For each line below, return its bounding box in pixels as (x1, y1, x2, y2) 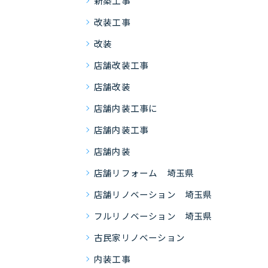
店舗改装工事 (94, 59, 149, 71)
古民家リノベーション (94, 231, 185, 243)
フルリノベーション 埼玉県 (94, 209, 212, 222)
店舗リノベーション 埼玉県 (94, 188, 212, 200)
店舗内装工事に (94, 102, 158, 114)
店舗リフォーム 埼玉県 (94, 166, 194, 179)
